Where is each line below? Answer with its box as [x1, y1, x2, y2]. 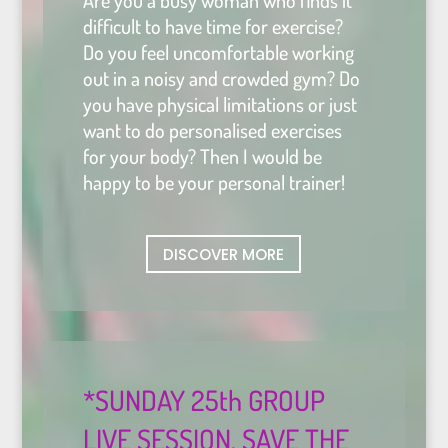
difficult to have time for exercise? [82, 13, 343, 40]
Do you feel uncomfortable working [82, 39, 354, 66]
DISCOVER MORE [163, 243, 285, 265]
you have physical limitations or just [82, 91, 357, 118]
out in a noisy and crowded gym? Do [82, 65, 360, 92]
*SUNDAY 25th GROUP [82, 382, 325, 419]
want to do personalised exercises [82, 117, 342, 144]
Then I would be [199, 143, 322, 170]
